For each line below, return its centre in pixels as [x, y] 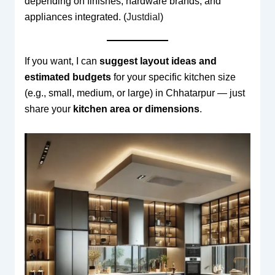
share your [48, 109]
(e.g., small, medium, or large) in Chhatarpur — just [134, 93]
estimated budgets [68, 77]
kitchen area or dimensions [136, 109]
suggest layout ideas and [158, 61]
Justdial [143, 17]
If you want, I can [62, 61]
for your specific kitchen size [173, 77]
